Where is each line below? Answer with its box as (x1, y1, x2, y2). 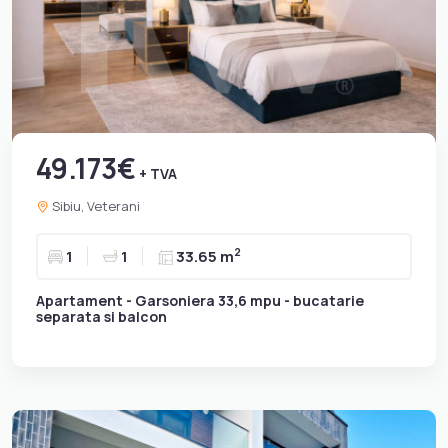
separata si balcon (36, 306, 167, 326)
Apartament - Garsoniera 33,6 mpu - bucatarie (36, 290, 364, 310)
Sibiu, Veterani (49, 196, 140, 215)
